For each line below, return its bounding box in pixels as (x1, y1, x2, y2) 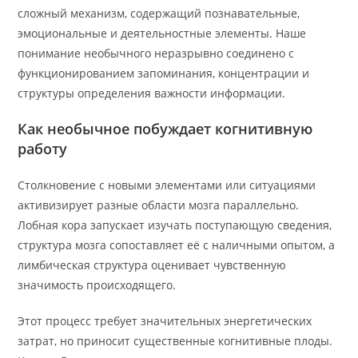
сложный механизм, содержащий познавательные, (18, 6, 300, 21)
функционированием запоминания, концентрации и (18, 66, 310, 81)
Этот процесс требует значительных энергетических (18, 313, 312, 328)
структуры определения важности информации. (18, 86, 286, 101)
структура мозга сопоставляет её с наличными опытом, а (18, 237, 336, 253)
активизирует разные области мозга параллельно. (18, 197, 300, 213)
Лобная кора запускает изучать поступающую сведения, (18, 217, 332, 233)
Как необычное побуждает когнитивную (18, 119, 313, 138)
